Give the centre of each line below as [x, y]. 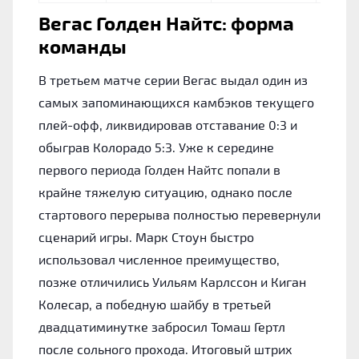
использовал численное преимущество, [159, 259]
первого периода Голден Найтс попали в [159, 169]
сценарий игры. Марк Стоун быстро [146, 236]
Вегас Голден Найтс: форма [166, 22]
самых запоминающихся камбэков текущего [176, 102]
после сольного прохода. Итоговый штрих [165, 349]
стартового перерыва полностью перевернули [179, 214]
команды [83, 46]
